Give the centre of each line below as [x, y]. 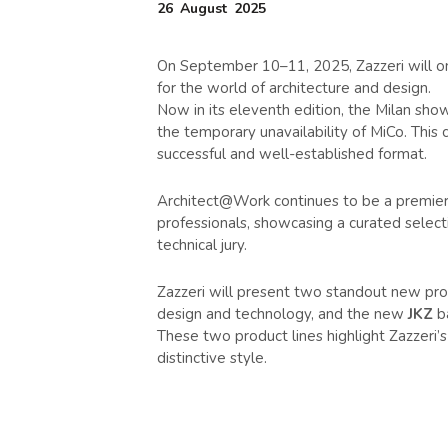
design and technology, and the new [282, 314]
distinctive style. [212, 358]
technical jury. [202, 245]
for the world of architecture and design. [294, 88]
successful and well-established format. [292, 154]
